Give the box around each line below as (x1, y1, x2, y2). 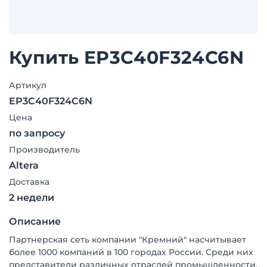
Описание (9, 216, 61, 227)
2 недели (9, 192, 54, 203)
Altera (9, 160, 39, 171)
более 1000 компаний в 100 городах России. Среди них (9, 247, 253, 257)
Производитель (9, 144, 80, 155)
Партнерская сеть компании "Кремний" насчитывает (9, 234, 246, 245)
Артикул (9, 80, 46, 91)
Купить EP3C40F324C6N (9, 46, 244, 69)
